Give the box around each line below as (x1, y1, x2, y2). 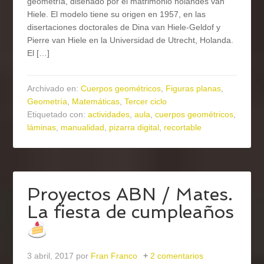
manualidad (61, 123, 105, 133)
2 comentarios (150, 251, 204, 261)
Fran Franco (91, 251, 138, 261)
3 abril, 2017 (27, 251, 74, 261)
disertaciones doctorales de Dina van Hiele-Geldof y (27, 22, 221, 32)
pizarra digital (109, 123, 160, 133)
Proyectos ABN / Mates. (27, 184, 233, 205)
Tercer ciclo (124, 97, 167, 107)
